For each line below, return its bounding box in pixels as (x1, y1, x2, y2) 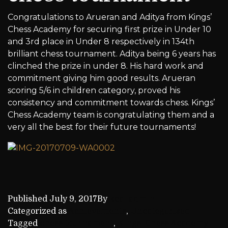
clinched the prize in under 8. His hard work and (8, 61, 204, 71)
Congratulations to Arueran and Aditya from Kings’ (8, 12, 212, 22)
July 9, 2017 (49, 194, 97, 204)
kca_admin (109, 194, 155, 204)
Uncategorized (130, 206, 190, 216)
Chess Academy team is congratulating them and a (8, 110, 214, 120)
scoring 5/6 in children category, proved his (8, 85, 180, 95)
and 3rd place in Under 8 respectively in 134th (8, 37, 194, 46)
